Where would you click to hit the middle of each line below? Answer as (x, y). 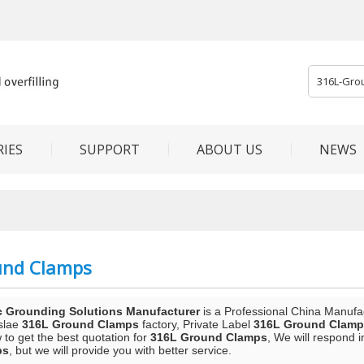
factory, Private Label (196, 324)
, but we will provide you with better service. (120, 350)
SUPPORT (110, 149)
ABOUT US (230, 149)
